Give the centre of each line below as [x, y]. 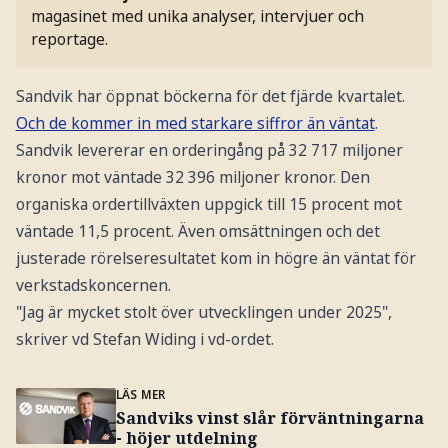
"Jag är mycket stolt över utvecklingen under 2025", [203, 311]
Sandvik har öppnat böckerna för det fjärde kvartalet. [210, 95]
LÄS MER [140, 393]
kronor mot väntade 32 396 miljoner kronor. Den [192, 176]
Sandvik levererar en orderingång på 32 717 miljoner [209, 149]
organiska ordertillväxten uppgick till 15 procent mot [208, 203]
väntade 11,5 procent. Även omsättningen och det [197, 230]
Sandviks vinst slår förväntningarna [269, 417]
